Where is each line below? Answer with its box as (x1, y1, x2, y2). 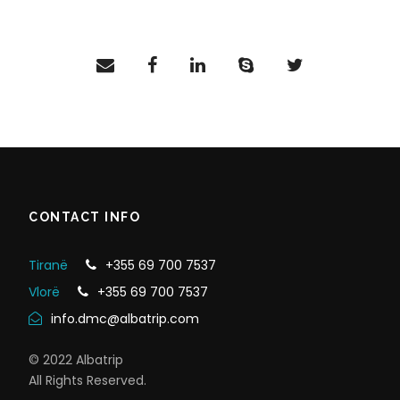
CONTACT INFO (29, 210, 140, 225)
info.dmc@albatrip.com (51, 310, 199, 329)
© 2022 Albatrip (29, 351, 123, 370)
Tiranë (29, 256, 68, 275)
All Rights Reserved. (29, 371, 146, 390)
